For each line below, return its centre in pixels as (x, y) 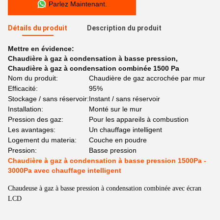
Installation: (26, 109)
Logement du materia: (42, 140)
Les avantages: (32, 130)
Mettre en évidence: (41, 49)
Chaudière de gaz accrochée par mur (147, 78)
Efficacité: (23, 88)
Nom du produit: (33, 78)
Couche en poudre (118, 140)
